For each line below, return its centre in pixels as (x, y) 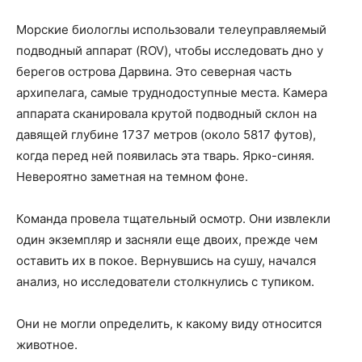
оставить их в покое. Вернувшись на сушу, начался (166, 261)
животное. (47, 345)
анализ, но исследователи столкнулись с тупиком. (165, 282)
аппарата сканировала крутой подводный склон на (166, 114)
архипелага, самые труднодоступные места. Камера (172, 93)
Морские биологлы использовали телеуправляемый (171, 30)
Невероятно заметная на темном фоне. (132, 177)
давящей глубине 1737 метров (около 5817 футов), (166, 135)
